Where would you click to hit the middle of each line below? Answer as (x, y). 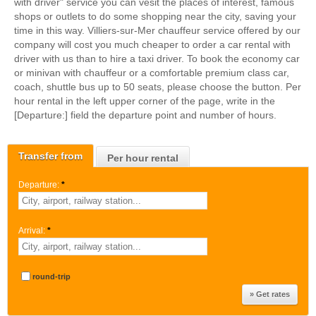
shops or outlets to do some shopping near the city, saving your (155, 16)
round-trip (51, 276)
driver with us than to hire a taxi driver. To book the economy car (157, 59)
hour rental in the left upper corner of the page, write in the (145, 101)
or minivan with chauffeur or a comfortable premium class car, (152, 73)
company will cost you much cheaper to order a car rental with (152, 44)
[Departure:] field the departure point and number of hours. (145, 115)
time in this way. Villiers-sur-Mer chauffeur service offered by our (157, 30)
